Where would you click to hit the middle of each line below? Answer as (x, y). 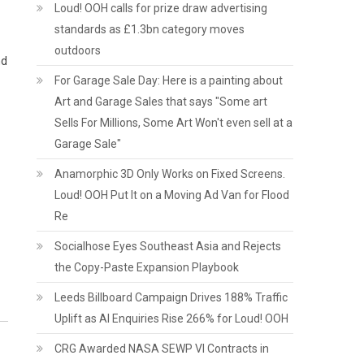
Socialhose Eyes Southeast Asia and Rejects (168, 246)
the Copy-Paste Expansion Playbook (147, 267)
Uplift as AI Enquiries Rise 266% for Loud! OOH (172, 318)
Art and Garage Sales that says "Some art (161, 102)
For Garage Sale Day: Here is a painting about (169, 80)
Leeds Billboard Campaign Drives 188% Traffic (171, 297)
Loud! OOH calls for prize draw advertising (161, 8)
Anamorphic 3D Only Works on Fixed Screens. (170, 174)
